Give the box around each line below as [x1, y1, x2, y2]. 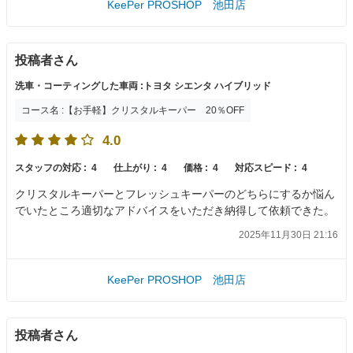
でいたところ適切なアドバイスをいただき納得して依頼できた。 [15, 203, 335, 217]
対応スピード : [235, 162, 299, 173]
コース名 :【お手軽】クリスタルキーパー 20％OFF [21, 105, 244, 117]
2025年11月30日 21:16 [239, 229, 338, 240]
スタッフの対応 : [15, 162, 89, 173]
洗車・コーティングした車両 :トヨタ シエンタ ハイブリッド [15, 80, 271, 92]
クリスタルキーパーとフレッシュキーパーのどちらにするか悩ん [15, 187, 335, 200]
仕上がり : [113, 162, 159, 173]
